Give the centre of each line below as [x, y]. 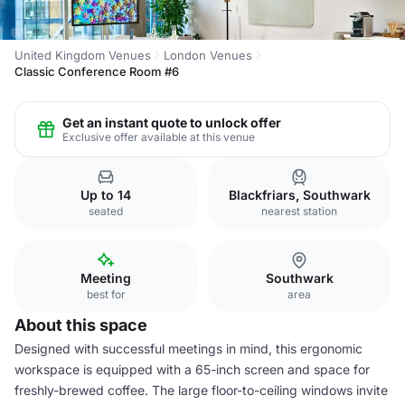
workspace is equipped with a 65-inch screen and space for [192, 369]
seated [106, 211]
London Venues [208, 55]
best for [106, 294]
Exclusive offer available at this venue [159, 137]
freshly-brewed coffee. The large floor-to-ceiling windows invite [201, 390]
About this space [81, 325]
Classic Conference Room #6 [97, 71]
